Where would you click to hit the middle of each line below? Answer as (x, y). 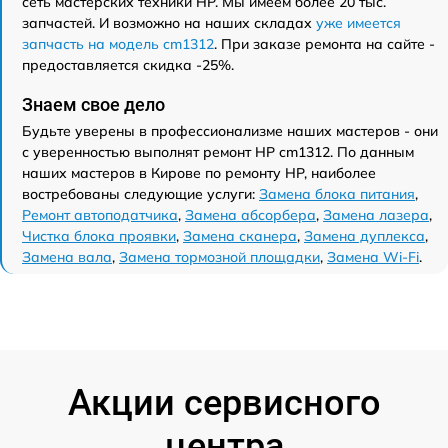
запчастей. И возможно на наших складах (169, 23)
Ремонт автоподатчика (100, 215)
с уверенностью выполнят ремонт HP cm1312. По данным (218, 152)
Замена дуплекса (364, 236)
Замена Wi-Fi (373, 257)
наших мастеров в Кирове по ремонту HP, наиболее (199, 173)
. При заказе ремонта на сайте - (324, 44)
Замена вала (67, 257)
